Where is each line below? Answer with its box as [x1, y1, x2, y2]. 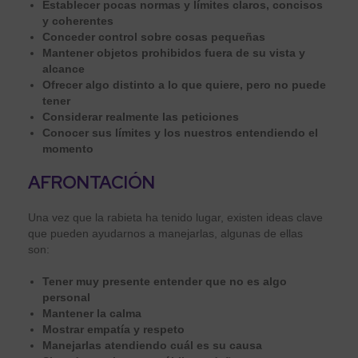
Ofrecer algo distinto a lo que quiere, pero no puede [42, 78, 326, 91]
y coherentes [42, 14, 117, 27]
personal [42, 290, 90, 304]
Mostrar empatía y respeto [42, 322, 185, 336]
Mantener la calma [42, 306, 141, 320]
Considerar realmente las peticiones [42, 109, 239, 123]
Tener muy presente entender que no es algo [42, 274, 287, 288]
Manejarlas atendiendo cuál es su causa [42, 338, 262, 352]
